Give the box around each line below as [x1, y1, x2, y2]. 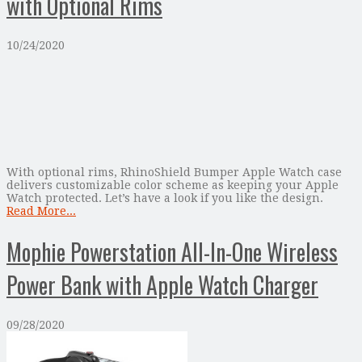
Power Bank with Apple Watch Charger [6, 267, 318, 301]
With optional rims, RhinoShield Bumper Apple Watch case [6, 166, 342, 179]
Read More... [6, 204, 76, 218]
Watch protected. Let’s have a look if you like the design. [6, 192, 323, 205]
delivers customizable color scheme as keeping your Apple [6, 179, 339, 192]
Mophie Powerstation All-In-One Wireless [6, 234, 338, 268]
